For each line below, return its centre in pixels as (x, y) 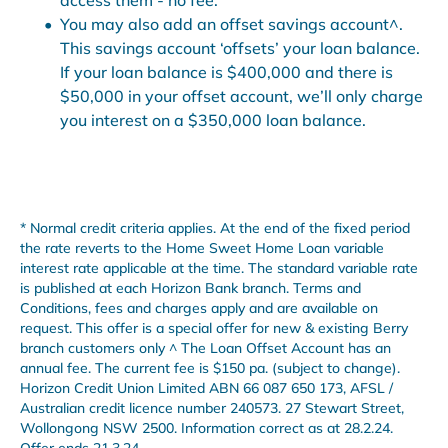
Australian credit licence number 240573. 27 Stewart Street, (212, 407)
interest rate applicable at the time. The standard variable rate (219, 267)
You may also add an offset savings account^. (231, 23)
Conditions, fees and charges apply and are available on (199, 307)
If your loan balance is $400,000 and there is (226, 71)
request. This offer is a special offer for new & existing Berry (214, 327)
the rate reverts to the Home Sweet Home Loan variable (202, 247)
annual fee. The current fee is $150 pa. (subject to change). (210, 367)
